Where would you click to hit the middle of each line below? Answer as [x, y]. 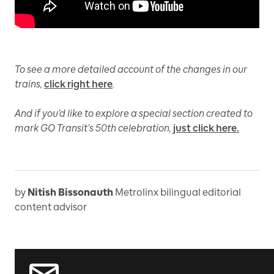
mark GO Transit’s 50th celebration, [94, 128]
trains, [29, 84]
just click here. [206, 128]
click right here [78, 84]
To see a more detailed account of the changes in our [131, 70]
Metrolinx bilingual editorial [178, 193]
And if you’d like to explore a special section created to [134, 114]
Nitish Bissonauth [70, 193]
